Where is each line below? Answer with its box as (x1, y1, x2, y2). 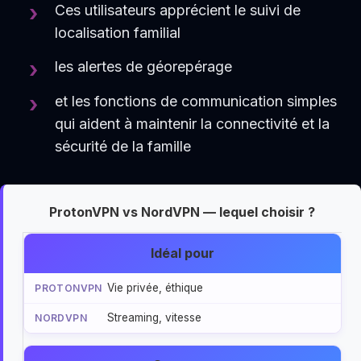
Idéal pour (151, 245, 214, 262)
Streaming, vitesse (107, 311, 202, 325)
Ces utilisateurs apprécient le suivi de (55, 2, 301, 19)
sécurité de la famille (55, 137, 192, 155)
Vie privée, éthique (107, 280, 204, 294)
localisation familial (55, 24, 181, 42)
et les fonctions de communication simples (55, 92, 338, 110)
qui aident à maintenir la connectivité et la (55, 114, 330, 132)
